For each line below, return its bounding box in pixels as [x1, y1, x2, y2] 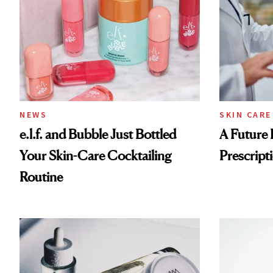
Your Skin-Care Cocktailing [19, 147, 171, 163]
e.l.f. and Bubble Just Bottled [19, 126, 176, 142]
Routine [19, 168, 63, 185]
